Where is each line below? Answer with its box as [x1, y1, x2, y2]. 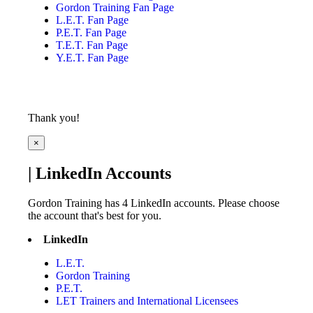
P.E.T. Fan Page [56, 26, 126, 38]
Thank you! [28, 111, 80, 124]
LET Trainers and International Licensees [56, 294, 238, 307]
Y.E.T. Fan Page [56, 51, 129, 64]
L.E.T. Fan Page [56, 13, 129, 26]
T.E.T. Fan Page [56, 38, 128, 51]
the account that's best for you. [28, 209, 161, 221]
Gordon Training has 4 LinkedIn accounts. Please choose [28, 196, 279, 209]
